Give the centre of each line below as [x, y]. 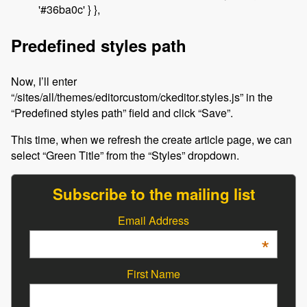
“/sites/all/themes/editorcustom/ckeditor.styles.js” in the [142, 97]
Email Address [153, 220]
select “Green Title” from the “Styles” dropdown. [125, 156]
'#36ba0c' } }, [69, 10]
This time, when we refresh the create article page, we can [151, 140]
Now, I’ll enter [44, 82]
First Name [153, 274]
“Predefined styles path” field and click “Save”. [122, 113]
